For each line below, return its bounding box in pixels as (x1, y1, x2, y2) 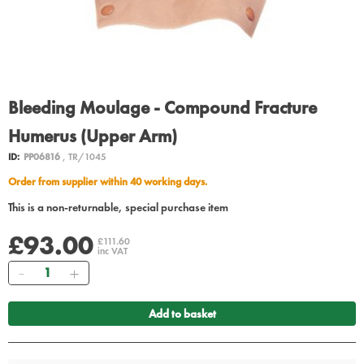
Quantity (32, 262, 71, 277)
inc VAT (97, 245, 128, 258)
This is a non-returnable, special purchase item (8, 200, 228, 215)
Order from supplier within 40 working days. (16, 175, 207, 189)
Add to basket (148, 306, 216, 322)
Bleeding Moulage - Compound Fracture (8, 96, 317, 120)
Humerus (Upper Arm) (8, 124, 177, 149)
